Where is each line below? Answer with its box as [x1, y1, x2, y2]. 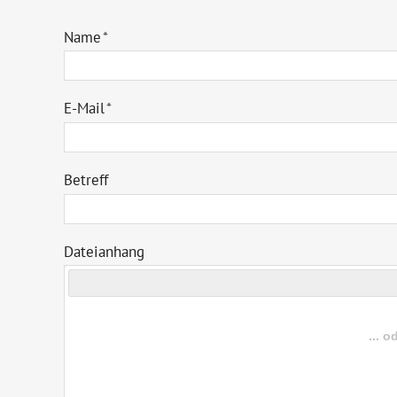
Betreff [64, 170, 108, 191]
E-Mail [64, 98, 105, 119]
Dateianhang [64, 241, 144, 261]
